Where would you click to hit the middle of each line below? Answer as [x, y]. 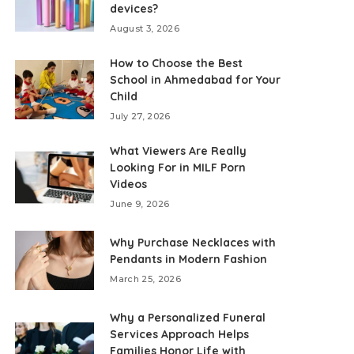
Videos [129, 184]
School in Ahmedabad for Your [196, 80]
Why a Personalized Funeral [188, 318]
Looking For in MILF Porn [178, 168]
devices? [134, 9]
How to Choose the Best [177, 63]
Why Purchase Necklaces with [193, 243]
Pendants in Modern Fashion [189, 259]
